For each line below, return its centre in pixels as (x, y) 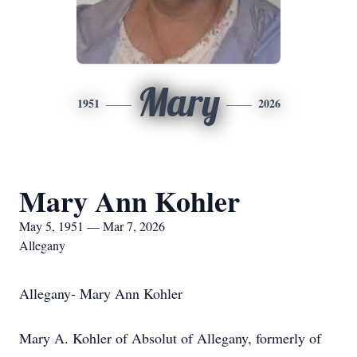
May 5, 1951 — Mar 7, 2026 (92, 226)
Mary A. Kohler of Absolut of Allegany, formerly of (170, 338)
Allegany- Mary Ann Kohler (101, 293)
